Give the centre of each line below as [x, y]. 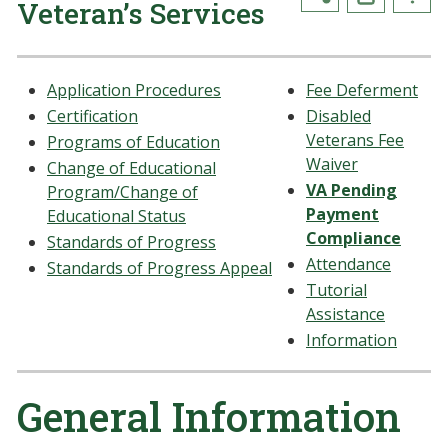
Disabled [338, 116]
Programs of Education [133, 142]
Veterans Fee [355, 140]
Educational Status [116, 216]
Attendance [348, 264]
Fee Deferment [362, 90]
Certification [92, 116]
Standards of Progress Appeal [159, 268]
